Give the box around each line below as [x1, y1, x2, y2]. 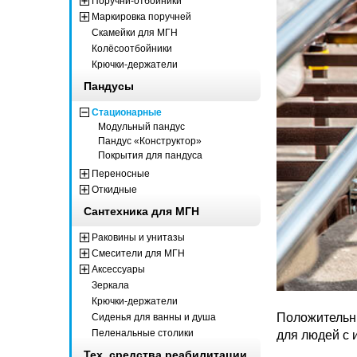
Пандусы [84, 79, 134, 92]
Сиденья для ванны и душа [92, 311, 216, 323]
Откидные [92, 183, 137, 195]
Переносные [92, 167, 150, 179]
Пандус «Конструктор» [97, 135, 202, 147]
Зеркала [92, 279, 129, 291]
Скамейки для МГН [92, 26, 178, 38]
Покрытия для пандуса [97, 149, 202, 161]
